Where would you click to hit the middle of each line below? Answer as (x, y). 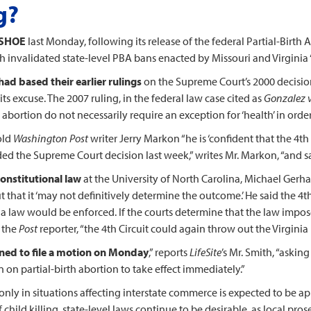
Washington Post (51, 138)
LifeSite (205, 252)
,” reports (169, 252)
